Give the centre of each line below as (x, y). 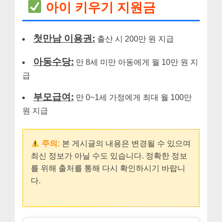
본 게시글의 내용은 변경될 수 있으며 (126, 144)
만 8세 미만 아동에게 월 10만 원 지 (136, 62)
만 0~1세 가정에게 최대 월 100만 (133, 98)
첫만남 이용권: (64, 39)
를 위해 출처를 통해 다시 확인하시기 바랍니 (108, 168)
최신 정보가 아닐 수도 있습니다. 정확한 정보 (109, 156)
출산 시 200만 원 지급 (135, 39)
